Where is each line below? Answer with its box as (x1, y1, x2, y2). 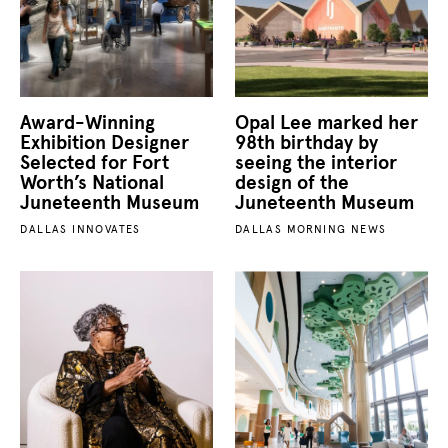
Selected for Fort (20, 151, 170, 175)
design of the (234, 171, 349, 195)
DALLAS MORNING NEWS (234, 222, 387, 237)
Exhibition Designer (20, 131, 190, 155)
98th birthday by (234, 131, 378, 155)
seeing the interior (234, 151, 397, 175)
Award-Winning (20, 111, 156, 135)
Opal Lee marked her (234, 111, 418, 135)
